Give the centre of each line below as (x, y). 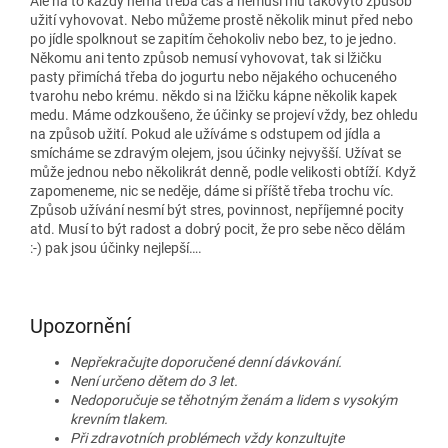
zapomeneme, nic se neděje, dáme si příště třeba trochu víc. (212, 190)
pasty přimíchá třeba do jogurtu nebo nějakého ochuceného (213, 76)
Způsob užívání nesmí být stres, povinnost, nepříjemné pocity (217, 209)
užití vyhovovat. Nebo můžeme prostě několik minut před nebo (221, 19)
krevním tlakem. (119, 419)
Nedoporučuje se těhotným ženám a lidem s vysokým (233, 400)
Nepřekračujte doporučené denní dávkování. (206, 362)
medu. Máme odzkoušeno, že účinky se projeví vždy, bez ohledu (224, 114)
